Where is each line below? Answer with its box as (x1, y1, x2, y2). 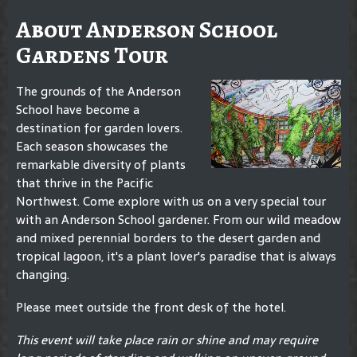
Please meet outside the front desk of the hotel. (16, 297, 289, 317)
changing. (16, 265, 73, 284)
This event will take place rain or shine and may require (16, 330, 318, 350)
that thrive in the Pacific (16, 173, 153, 193)
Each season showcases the (16, 136, 168, 156)
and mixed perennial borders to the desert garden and (16, 228, 320, 248)
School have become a (16, 100, 139, 120)
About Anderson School (16, 14, 277, 45)
